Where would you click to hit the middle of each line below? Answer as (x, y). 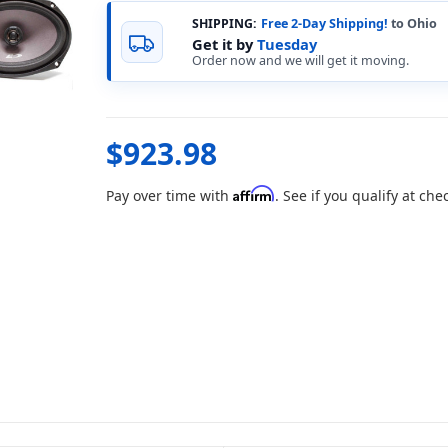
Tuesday (286, 44)
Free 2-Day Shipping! (324, 24)
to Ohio (412, 24)
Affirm (254, 194)
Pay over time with (170, 196)
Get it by (224, 44)
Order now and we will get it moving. (300, 61)
